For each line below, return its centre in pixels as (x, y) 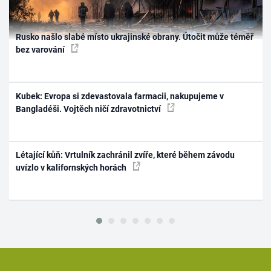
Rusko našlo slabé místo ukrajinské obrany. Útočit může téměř (135, 37)
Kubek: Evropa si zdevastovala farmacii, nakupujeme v (120, 96)
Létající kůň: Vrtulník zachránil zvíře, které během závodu (126, 155)
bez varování (41, 50)
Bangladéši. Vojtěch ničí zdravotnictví (90, 109)
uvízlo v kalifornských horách (72, 168)
